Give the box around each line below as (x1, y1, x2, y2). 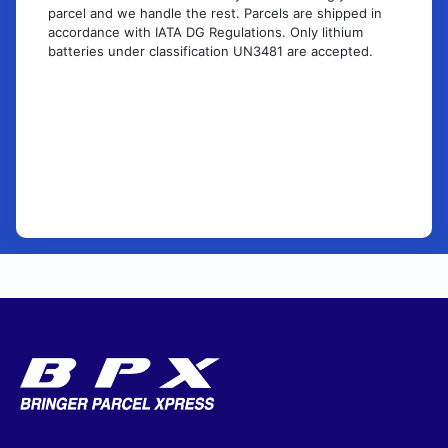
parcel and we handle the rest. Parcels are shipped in (48, 4, 382, 21)
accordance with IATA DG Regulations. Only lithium (48, 23, 363, 40)
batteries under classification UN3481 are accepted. (48, 42, 373, 59)
